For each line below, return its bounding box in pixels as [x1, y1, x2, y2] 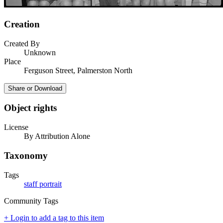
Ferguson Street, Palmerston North [24, 66, 132, 75]
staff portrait [24, 179, 62, 188]
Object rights [4, 103, 57, 113]
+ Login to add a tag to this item [4, 213, 104, 222]
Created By [4, 39, 40, 48]
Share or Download [8, 84, 62, 92]
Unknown [24, 48, 56, 57]
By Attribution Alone [24, 132, 90, 141]
